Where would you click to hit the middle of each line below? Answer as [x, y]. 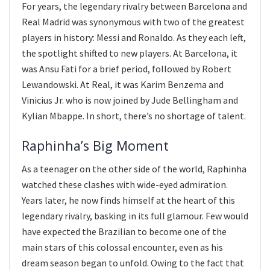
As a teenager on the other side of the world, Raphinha [134, 169]
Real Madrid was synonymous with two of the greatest [133, 21]
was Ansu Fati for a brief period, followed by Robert [127, 68]
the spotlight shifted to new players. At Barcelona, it [130, 53]
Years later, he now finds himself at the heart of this [128, 200]
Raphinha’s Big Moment [95, 145]
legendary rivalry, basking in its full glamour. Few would [135, 216]
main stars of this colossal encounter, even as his [122, 247]
